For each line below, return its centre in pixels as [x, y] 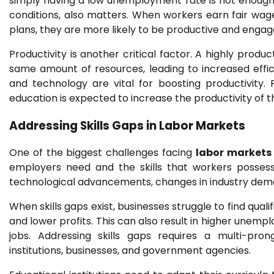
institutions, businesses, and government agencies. [130, 251]
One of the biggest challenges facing [102, 153]
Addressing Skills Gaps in [84, 125]
